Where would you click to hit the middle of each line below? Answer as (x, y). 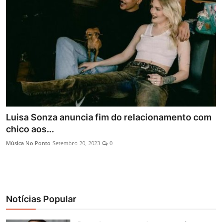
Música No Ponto (28, 143)
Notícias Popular (41, 199)
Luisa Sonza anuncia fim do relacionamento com (109, 117)
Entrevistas (28, 14)
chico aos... (30, 129)
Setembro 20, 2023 (76, 143)
